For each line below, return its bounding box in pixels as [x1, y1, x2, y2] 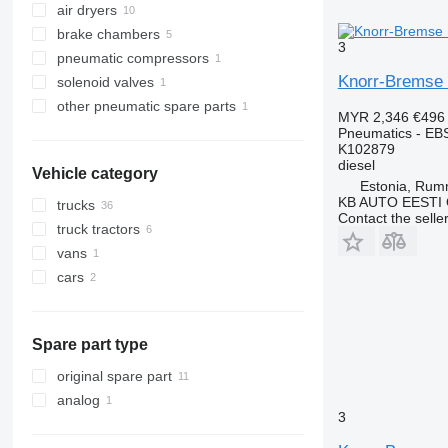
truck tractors [56, 221, 140, 237]
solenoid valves [56, 74, 154, 90]
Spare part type [31, 336, 148, 353]
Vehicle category [31, 165, 158, 182]
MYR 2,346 [337, 108, 409, 125]
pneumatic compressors [56, 50, 209, 66]
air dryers [56, 2, 117, 18]
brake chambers [56, 26, 160, 42]
